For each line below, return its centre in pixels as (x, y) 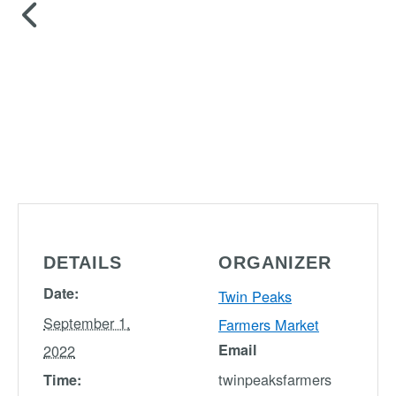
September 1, (87, 322)
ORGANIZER (275, 262)
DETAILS (83, 262)
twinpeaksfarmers (275, 379)
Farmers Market (269, 324)
